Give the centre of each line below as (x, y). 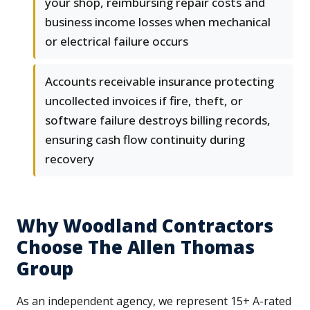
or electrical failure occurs (117, 42)
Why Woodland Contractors (145, 226)
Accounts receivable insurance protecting (159, 82)
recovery (70, 159)
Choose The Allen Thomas (136, 247)
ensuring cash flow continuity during (145, 140)
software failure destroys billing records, (158, 120)
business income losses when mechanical (158, 22)
